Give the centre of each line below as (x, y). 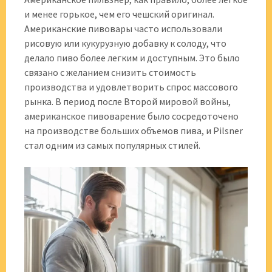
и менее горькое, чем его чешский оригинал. (119, 14)
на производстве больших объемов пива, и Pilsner (134, 131)
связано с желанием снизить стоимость (110, 72)
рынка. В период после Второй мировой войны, (127, 101)
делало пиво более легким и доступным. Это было (132, 58)
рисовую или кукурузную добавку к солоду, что (125, 43)
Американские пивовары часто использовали (123, 29)
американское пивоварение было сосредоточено (131, 116)
